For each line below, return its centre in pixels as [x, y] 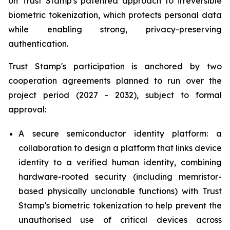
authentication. [38, 44]
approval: [27, 109]
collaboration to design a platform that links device [120, 148]
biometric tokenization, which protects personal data [115, 15]
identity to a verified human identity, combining [120, 162]
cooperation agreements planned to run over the [115, 81]
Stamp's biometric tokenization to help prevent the [120, 205]
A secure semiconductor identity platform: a [120, 133]
